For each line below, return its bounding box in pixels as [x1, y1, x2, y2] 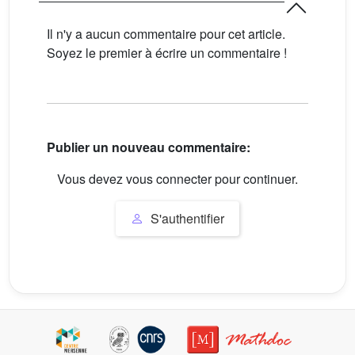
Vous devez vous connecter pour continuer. [57, 170, 298, 189]
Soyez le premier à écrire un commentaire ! [47, 44, 287, 62]
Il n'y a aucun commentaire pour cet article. [47, 25, 285, 43]
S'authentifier [147, 208, 224, 227]
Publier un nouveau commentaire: [47, 138, 250, 157]
